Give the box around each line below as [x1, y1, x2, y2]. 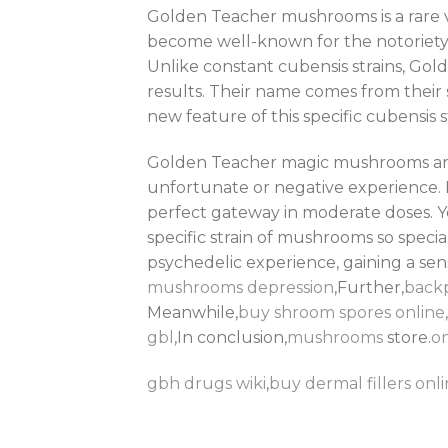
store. [383, 327, 431, 347]
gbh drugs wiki [147, 373, 266, 393]
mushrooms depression [147, 277, 334, 297]
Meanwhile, [147, 302, 238, 322]
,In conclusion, [174, 327, 287, 347]
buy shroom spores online [238, 302, 445, 322]
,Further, [334, 277, 404, 297]
